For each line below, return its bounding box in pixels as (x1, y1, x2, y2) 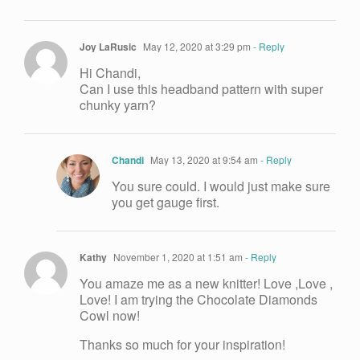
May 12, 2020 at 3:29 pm (141, 39, 251, 54)
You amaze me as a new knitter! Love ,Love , (80, 274, 333, 293)
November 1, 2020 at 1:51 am (111, 250, 243, 264)
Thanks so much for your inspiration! (80, 335, 285, 354)
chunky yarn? (80, 96, 156, 115)
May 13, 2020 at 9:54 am (148, 153, 258, 167)
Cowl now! (80, 306, 140, 325)
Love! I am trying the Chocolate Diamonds (80, 290, 317, 309)
